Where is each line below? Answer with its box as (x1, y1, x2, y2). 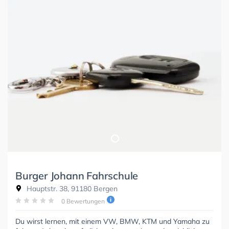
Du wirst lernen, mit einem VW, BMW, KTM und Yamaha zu (15, 217, 210, 226)
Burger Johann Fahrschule (15, 169, 139, 182)
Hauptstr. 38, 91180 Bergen (25, 184, 118, 194)
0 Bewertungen (61, 197, 105, 205)
